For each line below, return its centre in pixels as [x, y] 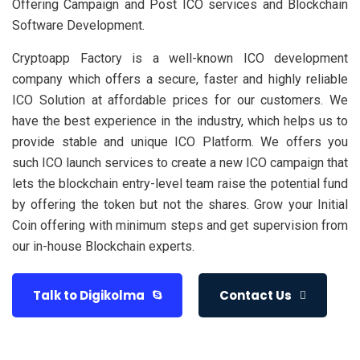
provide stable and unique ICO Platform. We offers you [180, 142]
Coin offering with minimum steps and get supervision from [180, 225]
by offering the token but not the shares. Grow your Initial [180, 205]
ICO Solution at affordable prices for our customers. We [180, 100]
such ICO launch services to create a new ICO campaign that [180, 163]
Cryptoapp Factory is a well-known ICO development [180, 58]
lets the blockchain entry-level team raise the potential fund [180, 184]
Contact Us [256, 295]
